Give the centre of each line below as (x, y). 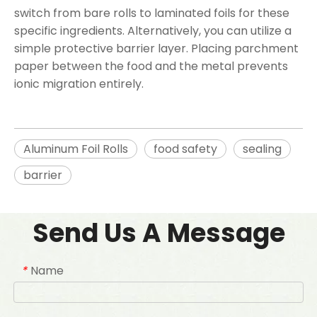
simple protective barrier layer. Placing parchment (156, 48)
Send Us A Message (158, 233)
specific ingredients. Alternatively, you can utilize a (153, 30)
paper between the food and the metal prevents (151, 66)
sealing (262, 149)
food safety (185, 149)
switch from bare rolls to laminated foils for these (152, 13)
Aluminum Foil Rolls (76, 149)
